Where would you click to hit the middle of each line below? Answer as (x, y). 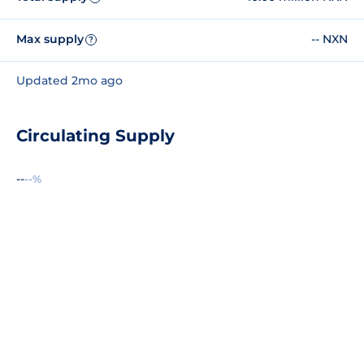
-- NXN (329, 39)
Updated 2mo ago (69, 80)
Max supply (50, 39)
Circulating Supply (95, 135)
